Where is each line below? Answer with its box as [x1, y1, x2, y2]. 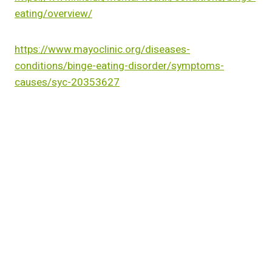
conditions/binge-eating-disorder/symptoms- [15, 58, 224, 74]
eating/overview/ [15, 6, 92, 22]
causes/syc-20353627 [15, 75, 120, 90]
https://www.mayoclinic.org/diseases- [15, 42, 190, 58]
